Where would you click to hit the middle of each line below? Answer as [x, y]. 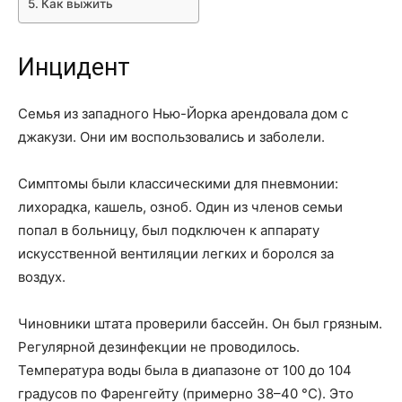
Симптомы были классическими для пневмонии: [178, 184]
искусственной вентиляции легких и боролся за [176, 253]
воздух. [42, 277]
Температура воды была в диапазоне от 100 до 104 [185, 370]
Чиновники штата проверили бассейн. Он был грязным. [200, 323]
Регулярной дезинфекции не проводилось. [159, 347]
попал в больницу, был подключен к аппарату [169, 230]
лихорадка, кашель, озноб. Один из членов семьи [180, 207]
